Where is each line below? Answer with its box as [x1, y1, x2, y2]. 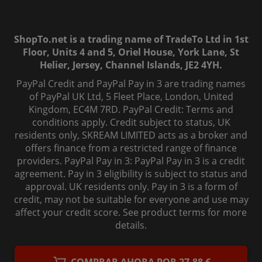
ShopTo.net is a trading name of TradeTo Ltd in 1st [13, 33, 249, 46]
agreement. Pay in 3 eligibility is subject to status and [15, 167, 247, 181]
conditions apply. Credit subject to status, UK [32, 116, 230, 129]
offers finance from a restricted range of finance [25, 142, 237, 155]
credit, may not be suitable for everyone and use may [13, 193, 249, 206]
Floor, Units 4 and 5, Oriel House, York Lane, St [23, 46, 239, 59]
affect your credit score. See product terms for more [15, 206, 247, 219]
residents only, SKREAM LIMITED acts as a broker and [15, 129, 247, 142]
